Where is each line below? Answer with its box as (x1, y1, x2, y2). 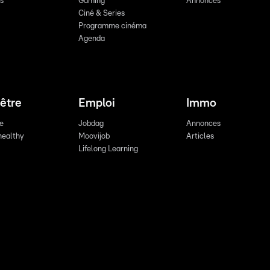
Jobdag (78, 119, 104, 128)
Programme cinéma (78, 22, 146, 30)
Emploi (78, 97, 115, 109)
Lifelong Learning (78, 145, 138, 153)
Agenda (78, 34, 105, 43)
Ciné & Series (78, 9, 125, 17)
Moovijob (78, 132, 110, 140)
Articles (186, 132, 214, 140)
